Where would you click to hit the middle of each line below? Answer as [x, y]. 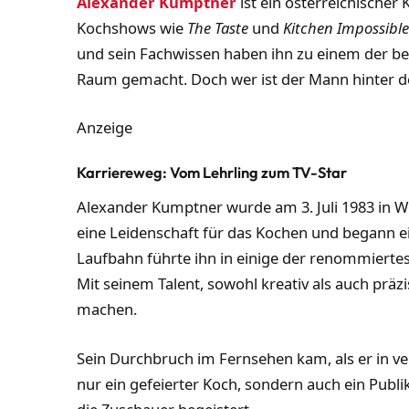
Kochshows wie [132, 27]
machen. [107, 309]
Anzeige [105, 128]
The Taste [218, 27]
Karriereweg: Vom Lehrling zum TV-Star [212, 172]
